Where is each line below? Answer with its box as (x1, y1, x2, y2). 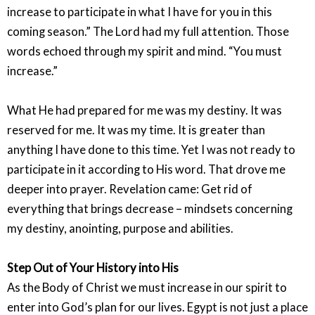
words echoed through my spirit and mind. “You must (7, 44, 282, 58)
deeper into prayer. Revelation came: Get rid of (7, 181, 252, 196)
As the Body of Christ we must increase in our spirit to (7, 281, 287, 295)
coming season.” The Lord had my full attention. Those (7, 24, 289, 39)
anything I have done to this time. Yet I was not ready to (7, 142, 295, 157)
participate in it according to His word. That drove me (7, 162, 285, 176)
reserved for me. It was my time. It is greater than (7, 122, 265, 137)
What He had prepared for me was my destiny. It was (7, 103, 282, 117)
